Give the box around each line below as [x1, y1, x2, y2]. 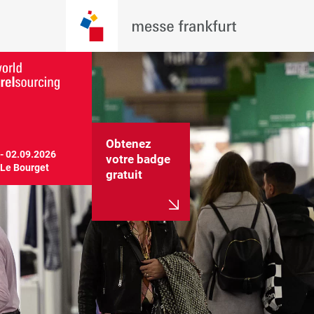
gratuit [106, 168, 142, 182]
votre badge [106, 153, 170, 166]
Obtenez [106, 137, 151, 151]
